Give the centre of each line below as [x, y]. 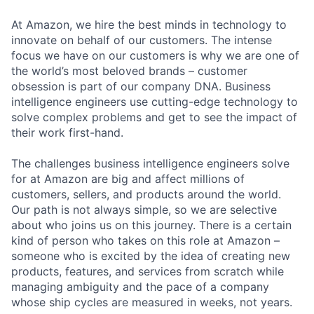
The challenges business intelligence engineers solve [150, 163]
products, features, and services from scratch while [148, 271]
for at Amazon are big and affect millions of [128, 178]
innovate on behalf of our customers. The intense [142, 40]
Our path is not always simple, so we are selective [144, 209]
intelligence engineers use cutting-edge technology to [155, 101]
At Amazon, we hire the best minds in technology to [149, 24]
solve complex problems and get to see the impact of [154, 117]
